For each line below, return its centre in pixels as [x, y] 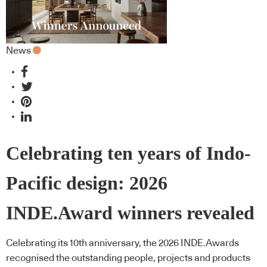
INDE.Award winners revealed [130, 213]
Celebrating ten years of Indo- [128, 154]
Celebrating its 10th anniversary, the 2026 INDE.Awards [122, 243]
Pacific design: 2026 [87, 184]
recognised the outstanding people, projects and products [128, 258]
